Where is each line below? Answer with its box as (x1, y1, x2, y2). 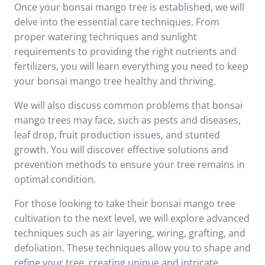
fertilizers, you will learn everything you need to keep (14, 60, 248, 73)
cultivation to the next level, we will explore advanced (14, 212, 250, 225)
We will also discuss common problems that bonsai (14, 99, 243, 112)
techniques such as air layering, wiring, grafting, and (14, 227, 245, 240)
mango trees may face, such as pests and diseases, (14, 114, 241, 127)
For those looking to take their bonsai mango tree (14, 197, 235, 210)
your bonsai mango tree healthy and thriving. (14, 75, 216, 88)
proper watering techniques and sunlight (14, 30, 197, 43)
